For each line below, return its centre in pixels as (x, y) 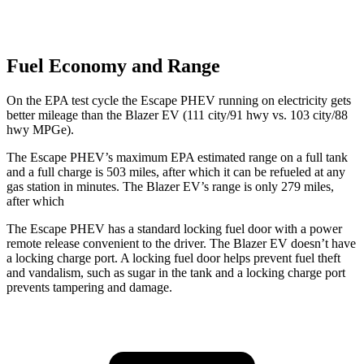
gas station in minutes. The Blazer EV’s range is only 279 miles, (170, 187)
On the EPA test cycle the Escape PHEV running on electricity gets (179, 101)
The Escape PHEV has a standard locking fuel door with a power (174, 229)
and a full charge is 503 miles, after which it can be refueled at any (176, 172)
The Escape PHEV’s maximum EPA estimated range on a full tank (177, 158)
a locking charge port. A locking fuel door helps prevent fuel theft (173, 258)
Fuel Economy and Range (113, 66)
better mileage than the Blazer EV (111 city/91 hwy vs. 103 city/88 (177, 115)
